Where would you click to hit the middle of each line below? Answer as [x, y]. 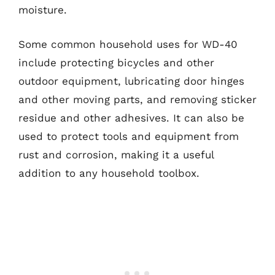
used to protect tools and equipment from [129, 136]
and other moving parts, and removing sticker [137, 99]
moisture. [43, 10]
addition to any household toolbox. [109, 173]
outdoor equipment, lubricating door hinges [131, 81]
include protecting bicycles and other [116, 62]
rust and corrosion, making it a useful [116, 154]
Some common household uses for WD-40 [128, 44]
